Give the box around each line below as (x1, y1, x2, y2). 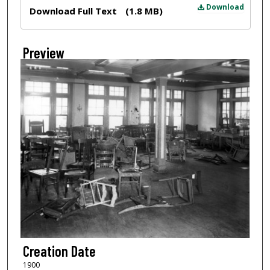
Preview (22, 43, 64, 61)
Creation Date (22, 242, 96, 260)
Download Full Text (29, 4, 119, 17)
